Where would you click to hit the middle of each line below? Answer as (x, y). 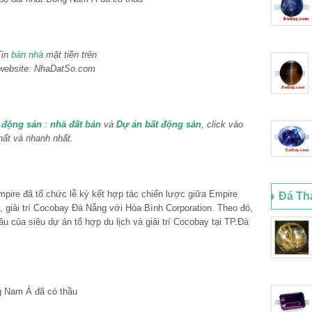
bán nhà (27, 54)
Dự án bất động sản (159, 124)
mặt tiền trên (70, 54)
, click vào (222, 124)
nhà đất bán (76, 124)
